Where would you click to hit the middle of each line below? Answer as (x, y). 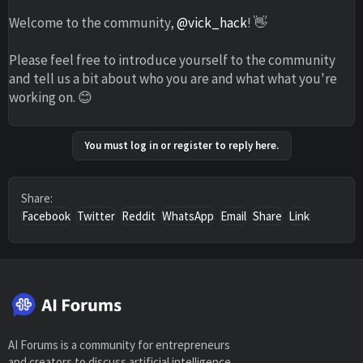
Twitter (96, 216)
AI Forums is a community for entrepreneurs (119, 345)
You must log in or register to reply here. (181, 145)
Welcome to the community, (93, 22)
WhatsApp (188, 216)
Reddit (139, 216)
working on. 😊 (51, 97)
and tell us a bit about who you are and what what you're (173, 78)
